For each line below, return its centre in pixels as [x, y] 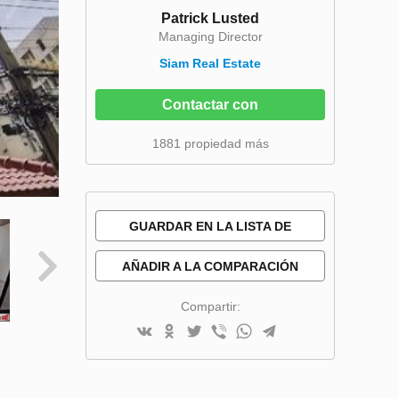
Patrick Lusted [210, 18]
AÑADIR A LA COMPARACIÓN [210, 266]
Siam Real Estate [210, 63]
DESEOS [210, 257]
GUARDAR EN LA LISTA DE [210, 226]
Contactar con [210, 105]
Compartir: [210, 306]
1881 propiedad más [210, 143]
